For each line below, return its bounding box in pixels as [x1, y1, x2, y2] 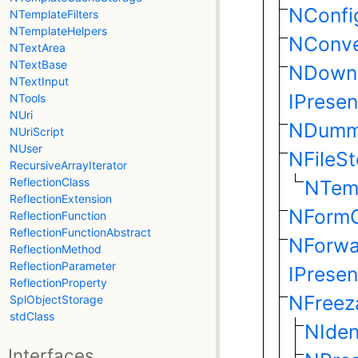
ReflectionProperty [10, 275, 107, 289]
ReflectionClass [10, 174, 89, 189]
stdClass [10, 308, 54, 323]
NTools [10, 90, 46, 105]
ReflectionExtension [10, 191, 112, 205]
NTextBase [10, 57, 67, 71]
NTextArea [10, 40, 66, 54]
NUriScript [10, 124, 64, 138]
